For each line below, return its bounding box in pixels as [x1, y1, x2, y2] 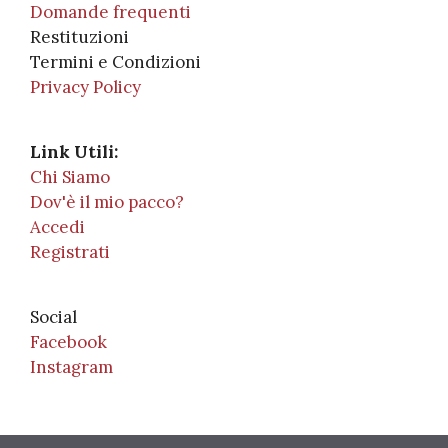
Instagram [30, 356, 113, 379]
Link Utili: [30, 141, 118, 164]
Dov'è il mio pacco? [30, 191, 184, 214]
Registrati [30, 241, 110, 264]
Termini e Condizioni [30, 51, 201, 74]
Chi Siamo [30, 166, 110, 189]
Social [30, 306, 77, 329]
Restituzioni [30, 26, 129, 49]
